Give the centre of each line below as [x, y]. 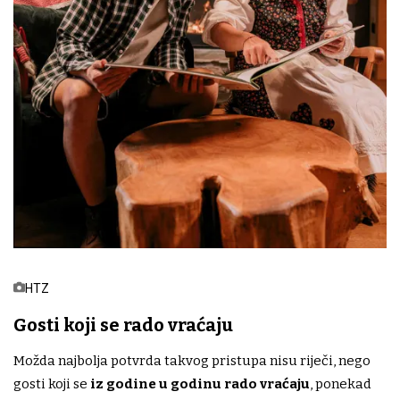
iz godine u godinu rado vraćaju [200, 384]
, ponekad [341, 384]
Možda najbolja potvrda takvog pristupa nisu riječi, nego [192, 361]
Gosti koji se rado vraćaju [123, 325]
